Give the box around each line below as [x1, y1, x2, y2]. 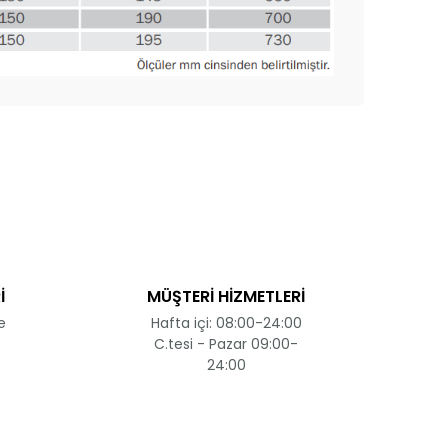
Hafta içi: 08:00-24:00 [150, 312, 302, 333]
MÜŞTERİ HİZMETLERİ [147, 284, 305, 308]
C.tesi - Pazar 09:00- [154, 333, 298, 354]
